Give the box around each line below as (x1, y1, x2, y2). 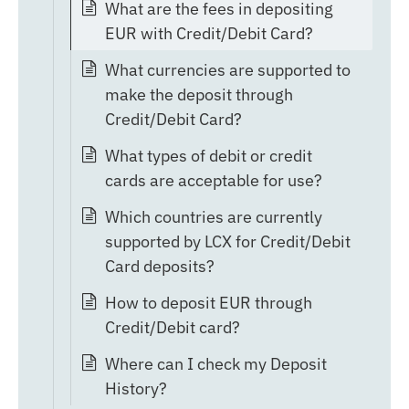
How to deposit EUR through (105, 291, 312, 313)
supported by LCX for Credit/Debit (105, 230, 351, 252)
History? (105, 377, 167, 399)
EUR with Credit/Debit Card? (105, 22, 313, 44)
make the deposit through (105, 83, 293, 105)
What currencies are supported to (105, 58, 351, 80)
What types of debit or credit (105, 144, 312, 166)
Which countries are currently (105, 205, 322, 227)
